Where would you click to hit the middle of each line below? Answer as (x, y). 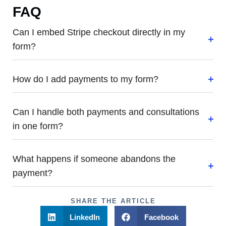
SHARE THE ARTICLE (113, 201)
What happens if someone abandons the (94, 159)
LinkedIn (85, 217)
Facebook (161, 217)
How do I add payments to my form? (86, 79)
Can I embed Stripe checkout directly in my (99, 32)
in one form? (38, 126)
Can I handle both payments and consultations (106, 112)
